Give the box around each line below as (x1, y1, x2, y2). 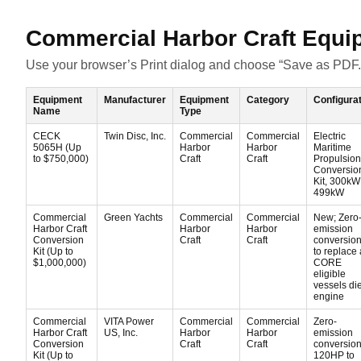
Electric (313, 131, 346, 142)
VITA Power (104, 316, 154, 327)
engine (313, 291, 344, 302)
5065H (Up (33, 142, 81, 153)
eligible (313, 268, 346, 280)
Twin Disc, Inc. (104, 131, 166, 142)
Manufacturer (104, 94, 166, 106)
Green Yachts (104, 212, 163, 223)
